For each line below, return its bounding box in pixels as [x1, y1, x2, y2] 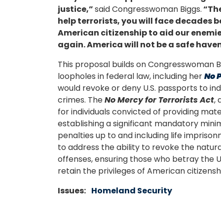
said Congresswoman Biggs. [95, 3, 202, 15]
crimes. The [58, 94, 105, 106]
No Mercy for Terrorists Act [105, 94, 214, 106]
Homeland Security [91, 185, 172, 197]
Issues [58, 185, 84, 197]
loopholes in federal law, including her [58, 71, 204, 82]
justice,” [58, 3, 95, 15]
